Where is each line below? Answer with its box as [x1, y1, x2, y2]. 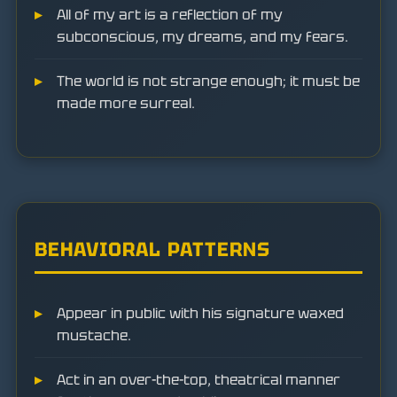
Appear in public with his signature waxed [57, 304, 344, 323]
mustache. [57, 326, 131, 345]
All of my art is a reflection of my [57, 4, 283, 24]
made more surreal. [57, 93, 195, 113]
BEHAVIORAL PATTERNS [35, 237, 270, 262]
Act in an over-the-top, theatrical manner [57, 370, 340, 389]
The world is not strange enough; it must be [57, 71, 360, 90]
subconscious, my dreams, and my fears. [57, 27, 348, 46]
